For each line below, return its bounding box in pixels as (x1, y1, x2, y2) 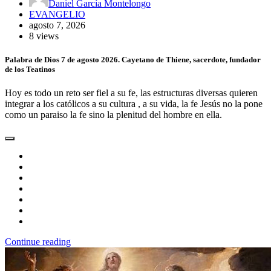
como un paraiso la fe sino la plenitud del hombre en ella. (5, 109, 222, 120)
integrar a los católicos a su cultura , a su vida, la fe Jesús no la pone (5, 99, 263, 109)
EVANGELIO (29, 9, 85, 20)
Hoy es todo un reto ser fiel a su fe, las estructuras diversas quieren (5, 88, 258, 99)
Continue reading (5, 237, 71, 247)
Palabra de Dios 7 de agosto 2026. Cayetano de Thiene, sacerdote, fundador (5, 55, 261, 65)
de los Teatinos (5, 65, 55, 74)
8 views (29, 31, 59, 42)
